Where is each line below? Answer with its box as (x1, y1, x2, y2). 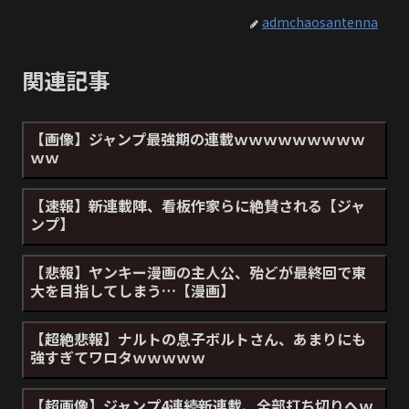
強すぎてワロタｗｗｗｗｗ (30, 345, 205, 368)
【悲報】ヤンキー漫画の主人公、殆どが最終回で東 (30, 260, 366, 283)
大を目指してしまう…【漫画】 (30, 278, 235, 301)
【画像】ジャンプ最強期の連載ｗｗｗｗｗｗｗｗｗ (30, 127, 365, 150)
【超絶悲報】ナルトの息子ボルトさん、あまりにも (30, 327, 366, 350)
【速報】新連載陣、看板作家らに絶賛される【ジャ (30, 194, 365, 216)
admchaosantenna (262, 12, 378, 31)
